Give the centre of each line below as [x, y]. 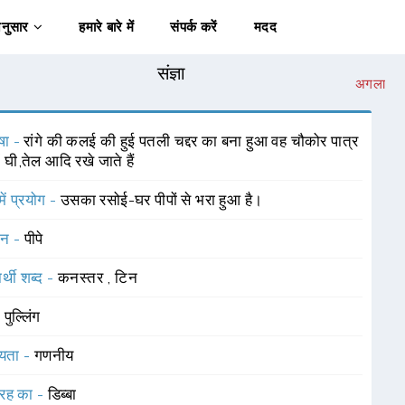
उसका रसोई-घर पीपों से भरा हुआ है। [161, 200]
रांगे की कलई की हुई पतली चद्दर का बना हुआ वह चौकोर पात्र [191, 141]
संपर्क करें [194, 27]
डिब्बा [62, 394]
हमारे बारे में [107, 27]
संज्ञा [171, 73]
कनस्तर [82, 278]
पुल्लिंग [22, 316]
